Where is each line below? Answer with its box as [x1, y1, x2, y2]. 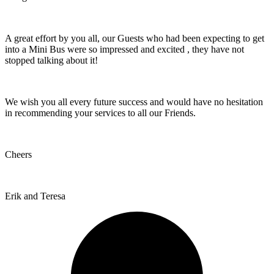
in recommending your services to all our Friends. [5, 107, 196, 118]
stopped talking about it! [5, 54, 98, 65]
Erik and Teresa [5, 190, 65, 201]
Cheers [5, 149, 32, 160]
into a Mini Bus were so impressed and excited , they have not [5, 43, 244, 54]
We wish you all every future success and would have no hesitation [5, 96, 263, 107]
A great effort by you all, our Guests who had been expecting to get [5, 32, 264, 43]
